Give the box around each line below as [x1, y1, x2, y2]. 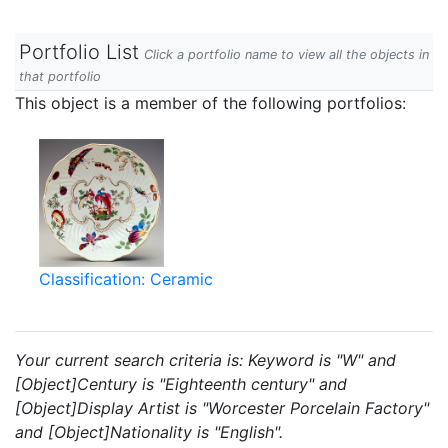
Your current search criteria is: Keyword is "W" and [15, 350, 396, 370]
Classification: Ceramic [39, 269, 213, 289]
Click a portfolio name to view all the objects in [144, 47, 429, 62]
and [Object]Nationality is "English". [15, 422, 283, 442]
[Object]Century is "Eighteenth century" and [15, 374, 347, 394]
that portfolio [19, 69, 101, 84]
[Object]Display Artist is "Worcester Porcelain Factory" [15, 398, 429, 418]
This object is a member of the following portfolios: [15, 93, 406, 113]
